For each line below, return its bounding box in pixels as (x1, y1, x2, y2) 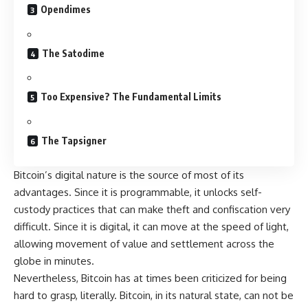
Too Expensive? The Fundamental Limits (41, 91, 221, 103)
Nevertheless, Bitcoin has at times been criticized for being (14, 272, 287, 285)
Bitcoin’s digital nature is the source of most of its (14, 168, 244, 182)
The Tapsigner (41, 134, 107, 146)
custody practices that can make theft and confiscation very (14, 203, 290, 217)
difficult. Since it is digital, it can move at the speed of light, (14, 220, 289, 234)
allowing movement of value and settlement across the (14, 237, 274, 251)
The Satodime (42, 47, 104, 59)
